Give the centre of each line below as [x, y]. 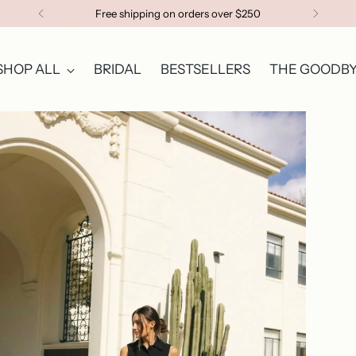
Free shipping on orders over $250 [178, 13]
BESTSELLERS [205, 69]
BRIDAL [118, 69]
